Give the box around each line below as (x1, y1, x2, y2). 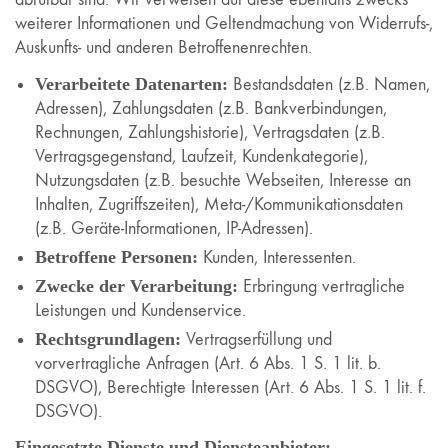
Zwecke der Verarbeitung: (35, 275, 238, 296)
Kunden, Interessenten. (198, 246, 356, 268)
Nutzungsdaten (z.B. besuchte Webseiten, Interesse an (35, 169, 411, 191)
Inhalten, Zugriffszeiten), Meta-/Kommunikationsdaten (35, 193, 403, 215)
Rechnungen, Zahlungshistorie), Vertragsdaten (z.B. (35, 121, 385, 143)
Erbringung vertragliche (238, 275, 405, 297)
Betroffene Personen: (35, 246, 198, 267)
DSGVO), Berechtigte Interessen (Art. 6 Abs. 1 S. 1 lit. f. (35, 376, 426, 398)
